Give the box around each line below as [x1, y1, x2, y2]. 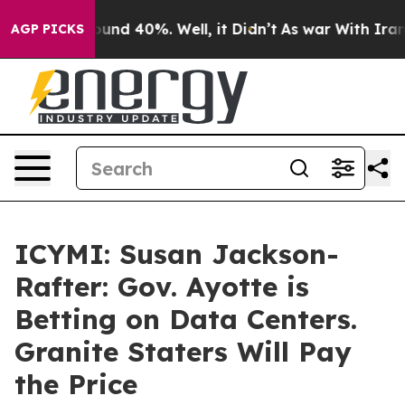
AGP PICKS [11, 21, 84, 37]
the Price [14, 367, 137, 401]
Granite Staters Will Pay [14, 334, 352, 369]
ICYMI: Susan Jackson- [14, 237, 339, 271]
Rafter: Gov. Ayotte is [14, 269, 309, 304]
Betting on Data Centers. [14, 302, 357, 336]
